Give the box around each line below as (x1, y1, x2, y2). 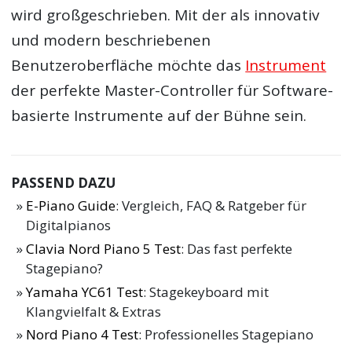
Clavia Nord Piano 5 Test (26, 239, 181, 258)
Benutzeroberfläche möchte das (11, 54, 246, 75)
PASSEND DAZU (11, 174, 116, 192)
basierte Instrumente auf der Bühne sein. (11, 104, 307, 126)
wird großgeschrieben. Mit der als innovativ (11, 4, 320, 25)
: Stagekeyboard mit (143, 282, 269, 301)
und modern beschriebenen (11, 29, 211, 50)
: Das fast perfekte (181, 239, 293, 258)
